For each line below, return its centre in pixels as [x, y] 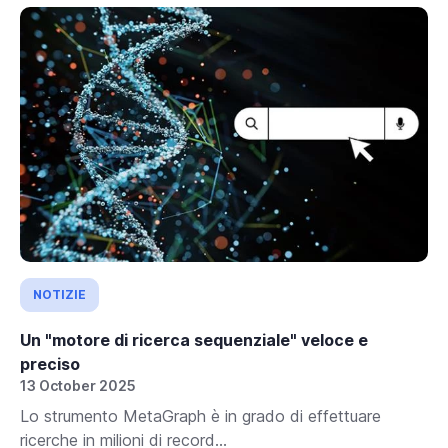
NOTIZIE [59, 294]
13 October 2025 [78, 385]
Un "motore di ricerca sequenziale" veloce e [194, 339]
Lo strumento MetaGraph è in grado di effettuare [200, 415]
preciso [50, 363]
